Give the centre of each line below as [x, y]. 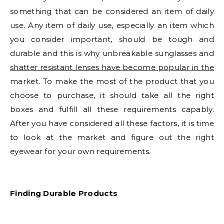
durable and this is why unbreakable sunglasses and [112, 53]
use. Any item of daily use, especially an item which [112, 25]
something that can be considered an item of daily [112, 11]
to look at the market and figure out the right [112, 137]
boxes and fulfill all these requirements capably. [112, 109]
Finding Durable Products [64, 193]
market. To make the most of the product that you [112, 81]
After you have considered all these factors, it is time [112, 123]
